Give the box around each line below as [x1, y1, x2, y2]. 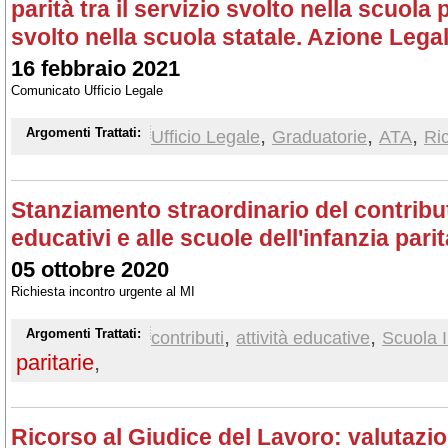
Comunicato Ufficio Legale [11, 83, 163, 98]
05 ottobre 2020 [11, 257, 169, 282]
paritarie [16, 350, 94, 375]
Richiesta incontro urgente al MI [11, 284, 195, 299]
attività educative [236, 327, 370, 348]
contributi [151, 327, 224, 348]
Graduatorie [272, 126, 367, 147]
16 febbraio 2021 [11, 56, 180, 81]
